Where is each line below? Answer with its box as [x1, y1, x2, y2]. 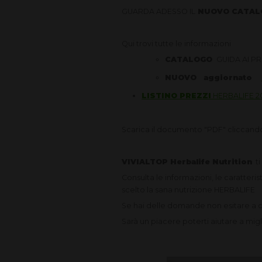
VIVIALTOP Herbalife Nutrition [122, 157, 253, 166]
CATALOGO [165, 54, 215, 64]
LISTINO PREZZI [142, 91, 211, 100]
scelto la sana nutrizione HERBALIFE [122, 185, 256, 194]
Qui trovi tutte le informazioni [122, 39, 232, 48]
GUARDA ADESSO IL [122, 7, 196, 16]
